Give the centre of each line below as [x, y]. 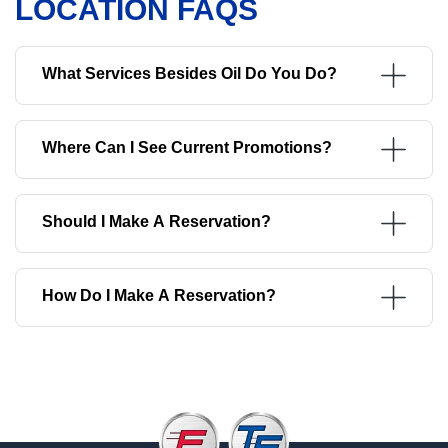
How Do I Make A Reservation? [159, 295]
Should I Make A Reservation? [156, 221]
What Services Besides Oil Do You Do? [189, 73]
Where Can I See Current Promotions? [187, 147]
